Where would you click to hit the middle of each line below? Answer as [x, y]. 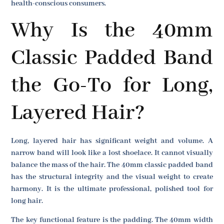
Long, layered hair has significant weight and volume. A [112, 141]
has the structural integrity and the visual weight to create [112, 177]
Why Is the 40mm [112, 30]
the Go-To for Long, [112, 85]
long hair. [27, 201]
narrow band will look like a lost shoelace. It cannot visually [112, 153]
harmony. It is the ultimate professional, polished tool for [112, 189]
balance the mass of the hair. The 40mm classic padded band [112, 165]
